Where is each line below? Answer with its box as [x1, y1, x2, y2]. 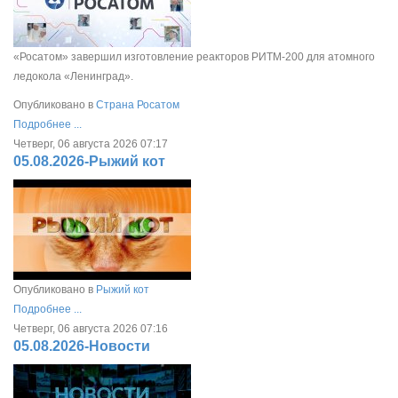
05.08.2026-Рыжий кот [13, 153, 165, 169]
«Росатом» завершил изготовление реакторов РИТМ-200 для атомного [13, 50, 375, 63]
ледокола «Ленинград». [13, 69, 133, 83]
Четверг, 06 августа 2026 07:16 [13, 322, 168, 335]
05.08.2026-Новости [13, 338, 150, 354]
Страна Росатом [96, 98, 179, 111]
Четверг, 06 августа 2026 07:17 [13, 137, 168, 150]
